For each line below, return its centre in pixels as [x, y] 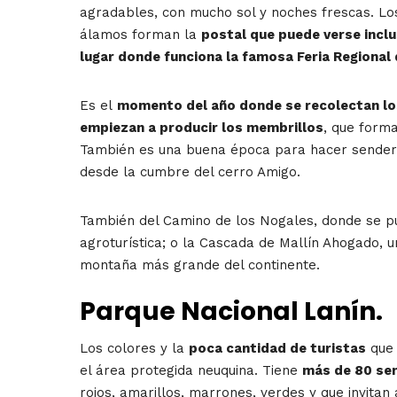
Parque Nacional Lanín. [231, 311]
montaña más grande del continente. [200, 265]
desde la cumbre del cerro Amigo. [190, 172]
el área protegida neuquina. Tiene [191, 371]
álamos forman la [140, 35]
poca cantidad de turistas [277, 349]
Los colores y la [134, 349]
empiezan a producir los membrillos [202, 128]
